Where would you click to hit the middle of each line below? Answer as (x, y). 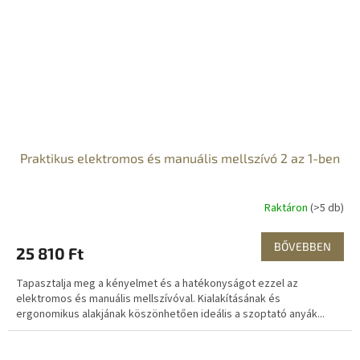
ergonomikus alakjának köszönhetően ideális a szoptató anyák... (170, 314)
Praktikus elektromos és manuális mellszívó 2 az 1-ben (180, 157)
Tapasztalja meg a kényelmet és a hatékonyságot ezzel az (157, 283)
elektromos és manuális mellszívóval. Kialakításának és (148, 299)
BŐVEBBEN (303, 246)
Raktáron (287, 209)
